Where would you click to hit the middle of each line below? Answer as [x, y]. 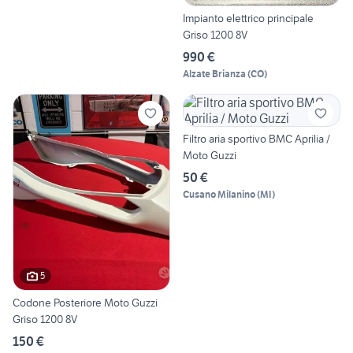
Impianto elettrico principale [248, 19]
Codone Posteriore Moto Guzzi [85, 302]
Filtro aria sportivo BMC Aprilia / [256, 139]
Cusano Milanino [219, 195]
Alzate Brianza [214, 74]
